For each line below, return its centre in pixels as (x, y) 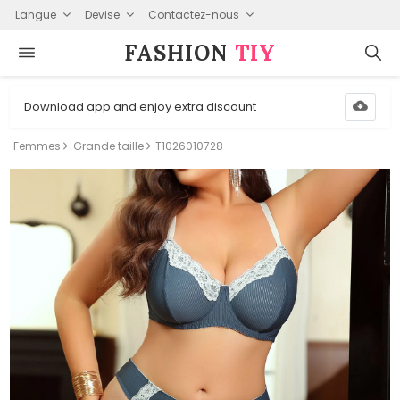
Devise (102, 14)
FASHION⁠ (179, 53)
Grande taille (108, 146)
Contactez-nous (193, 14)
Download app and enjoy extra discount (141, 106)
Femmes (37, 146)
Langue (35, 14)
